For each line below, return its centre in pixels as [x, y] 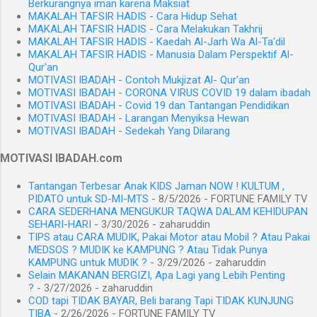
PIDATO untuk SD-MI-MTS [88, 199]
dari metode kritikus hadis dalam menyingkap [187, 125]
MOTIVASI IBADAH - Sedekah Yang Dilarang [129, 131]
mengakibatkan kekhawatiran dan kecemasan [188, 40]
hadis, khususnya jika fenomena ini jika [172, 74]
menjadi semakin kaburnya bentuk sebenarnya [190, 108]
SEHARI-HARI [60, 225]
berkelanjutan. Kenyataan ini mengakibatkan [184, 91]
